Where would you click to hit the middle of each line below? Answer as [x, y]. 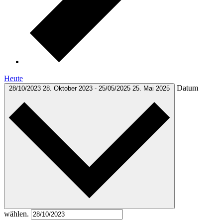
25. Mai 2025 [151, 88]
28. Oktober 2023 [69, 88]
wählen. [17, 214]
